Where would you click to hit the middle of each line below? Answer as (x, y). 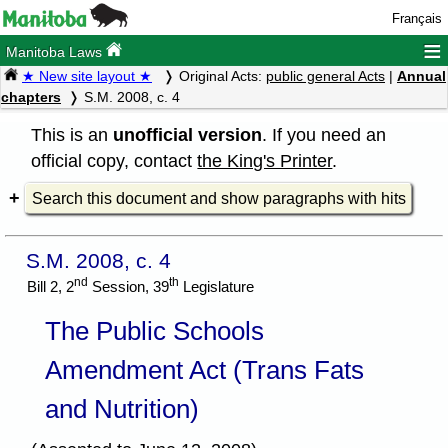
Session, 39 (129, 287)
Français (416, 18)
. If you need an (324, 134)
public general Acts (325, 76)
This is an (72, 134)
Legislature (217, 287)
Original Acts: (222, 76)
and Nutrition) (121, 408)
